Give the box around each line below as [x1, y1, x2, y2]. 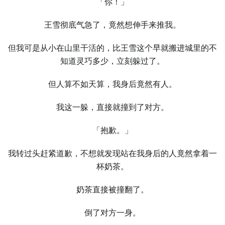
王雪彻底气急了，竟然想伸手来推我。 [44, 20, 181, 30]
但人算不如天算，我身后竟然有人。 [48, 79, 177, 89]
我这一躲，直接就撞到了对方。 [56, 102, 169, 112]
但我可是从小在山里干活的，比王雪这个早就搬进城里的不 [8, 43, 217, 53]
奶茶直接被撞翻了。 [76, 185, 149, 194]
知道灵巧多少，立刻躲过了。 [60, 56, 165, 66]
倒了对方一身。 [84, 208, 141, 217]
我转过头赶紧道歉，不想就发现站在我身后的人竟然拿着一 [8, 149, 217, 158]
